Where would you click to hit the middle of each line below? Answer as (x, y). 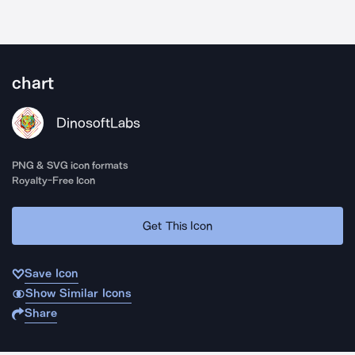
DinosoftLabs (98, 123)
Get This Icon (177, 225)
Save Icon (52, 273)
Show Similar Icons (78, 293)
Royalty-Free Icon (54, 180)
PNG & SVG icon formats (71, 165)
